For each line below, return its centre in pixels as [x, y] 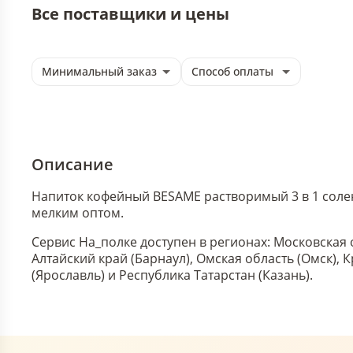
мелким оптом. [78, 213]
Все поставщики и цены [130, 14]
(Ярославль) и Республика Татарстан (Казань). [172, 275]
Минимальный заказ [99, 71]
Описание [72, 164]
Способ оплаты [232, 71]
